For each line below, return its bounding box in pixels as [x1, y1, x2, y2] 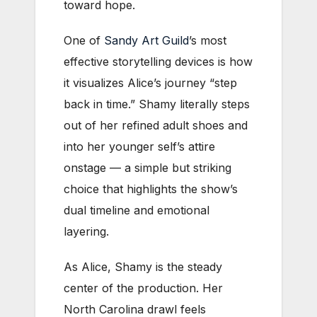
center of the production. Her [64, 280, 223, 295]
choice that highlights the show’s [64, 181, 238, 196]
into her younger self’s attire [64, 139, 215, 154]
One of [64, 33, 104, 47]
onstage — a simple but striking [64, 160, 231, 175]
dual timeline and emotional [64, 202, 209, 217]
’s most [189, 33, 226, 47]
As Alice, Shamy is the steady [64, 259, 222, 274]
